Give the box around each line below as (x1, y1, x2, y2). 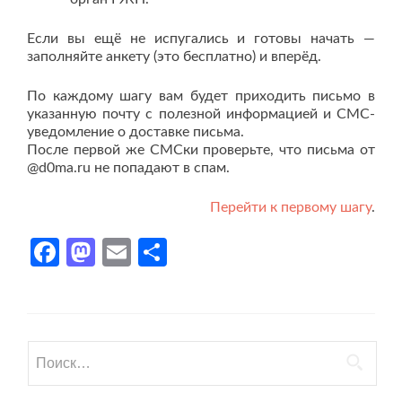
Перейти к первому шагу (210, 200, 371, 214)
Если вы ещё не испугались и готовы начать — (27, 31, 375, 46)
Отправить (167, 238, 310, 267)
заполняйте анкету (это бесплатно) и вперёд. (27, 49, 321, 64)
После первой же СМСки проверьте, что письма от (27, 143, 375, 157)
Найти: (27, 344, 72, 358)
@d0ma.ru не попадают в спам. (27, 161, 230, 175)
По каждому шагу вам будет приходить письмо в (27, 89, 375, 103)
